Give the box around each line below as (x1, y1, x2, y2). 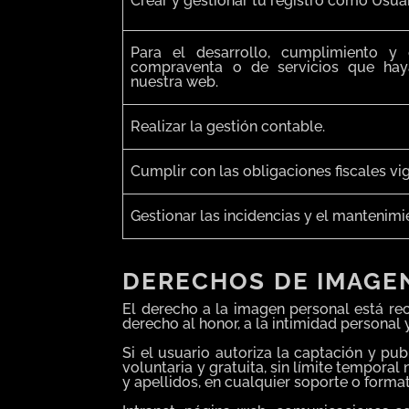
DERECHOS (122, 267, 267, 295)
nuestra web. (131, 73, 219, 91)
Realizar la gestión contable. (131, 118, 326, 136)
